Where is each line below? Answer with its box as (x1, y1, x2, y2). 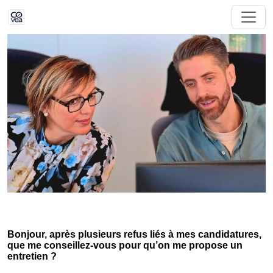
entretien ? (7, 251, 57, 261)
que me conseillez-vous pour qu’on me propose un (7, 240, 243, 250)
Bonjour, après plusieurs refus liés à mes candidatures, (7, 229, 261, 239)
